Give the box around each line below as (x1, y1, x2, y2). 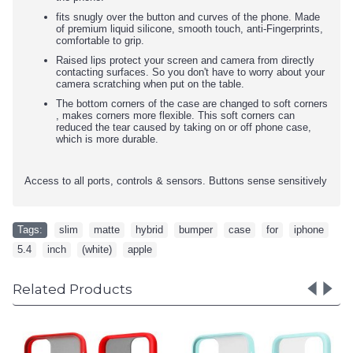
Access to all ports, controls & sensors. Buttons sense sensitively (24, 175, 327, 188)
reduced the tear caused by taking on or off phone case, (56, 121, 311, 134)
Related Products (13, 281, 132, 298)
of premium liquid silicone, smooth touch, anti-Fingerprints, (56, 23, 323, 35)
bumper (179, 224, 213, 236)
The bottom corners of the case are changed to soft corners (56, 98, 328, 110)
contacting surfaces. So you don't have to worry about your (56, 66, 325, 79)
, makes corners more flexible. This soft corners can (56, 110, 295, 122)
